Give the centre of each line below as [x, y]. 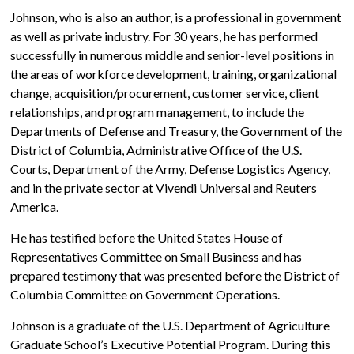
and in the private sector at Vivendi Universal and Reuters [164, 188]
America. [35, 207]
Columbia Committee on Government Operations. [145, 294]
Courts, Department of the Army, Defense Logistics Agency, [171, 169]
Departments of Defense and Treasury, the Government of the [177, 131]
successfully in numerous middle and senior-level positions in [173, 55]
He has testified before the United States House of [147, 237]
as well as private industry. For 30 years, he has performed [164, 36]
